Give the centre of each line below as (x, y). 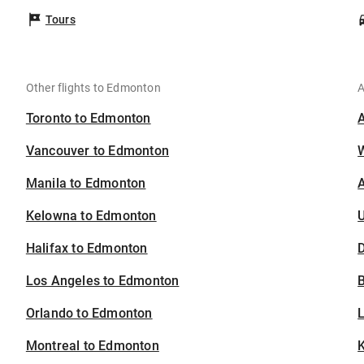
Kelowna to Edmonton (91, 216)
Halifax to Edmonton (87, 249)
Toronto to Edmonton (88, 119)
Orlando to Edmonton (89, 314)
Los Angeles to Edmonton (102, 281)
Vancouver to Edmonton (97, 151)
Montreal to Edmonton (92, 346)
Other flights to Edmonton (93, 88)
